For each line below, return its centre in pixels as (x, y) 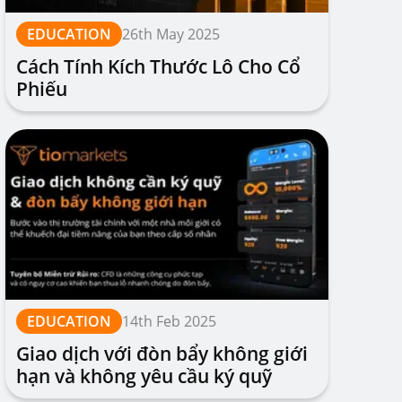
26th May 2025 (171, 34)
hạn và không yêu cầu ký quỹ (144, 376)
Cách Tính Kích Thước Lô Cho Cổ (158, 66)
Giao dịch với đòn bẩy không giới (162, 354)
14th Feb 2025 (169, 321)
